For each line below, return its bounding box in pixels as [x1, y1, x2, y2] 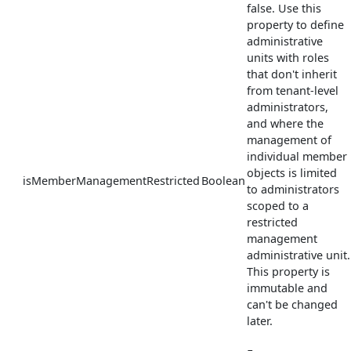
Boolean [201, 172, 245, 188]
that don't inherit [247, 66, 337, 81]
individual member [247, 148, 347, 164]
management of [247, 132, 331, 147]
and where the [247, 115, 324, 131]
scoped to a [247, 197, 309, 213]
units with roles [247, 49, 329, 65]
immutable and [247, 280, 327, 295]
